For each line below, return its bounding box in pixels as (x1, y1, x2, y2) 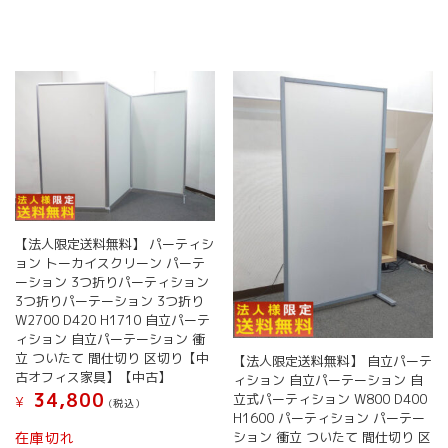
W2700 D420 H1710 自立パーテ (15, 311, 211, 330)
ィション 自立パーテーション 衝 (15, 330, 206, 349)
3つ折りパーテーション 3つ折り (15, 292, 205, 311)
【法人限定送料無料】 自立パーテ (232, 352, 432, 371)
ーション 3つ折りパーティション (15, 273, 210, 292)
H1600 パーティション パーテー (232, 409, 425, 428)
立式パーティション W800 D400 (232, 390, 427, 409)
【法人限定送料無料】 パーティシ (15, 235, 215, 254)
